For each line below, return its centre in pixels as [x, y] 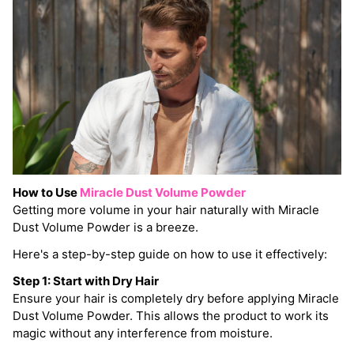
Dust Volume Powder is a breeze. [107, 228]
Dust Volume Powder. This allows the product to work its [171, 316]
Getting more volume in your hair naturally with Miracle [166, 210]
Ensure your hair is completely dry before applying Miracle [176, 299]
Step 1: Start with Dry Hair [86, 281]
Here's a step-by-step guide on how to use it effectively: [170, 254]
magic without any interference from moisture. [143, 333]
